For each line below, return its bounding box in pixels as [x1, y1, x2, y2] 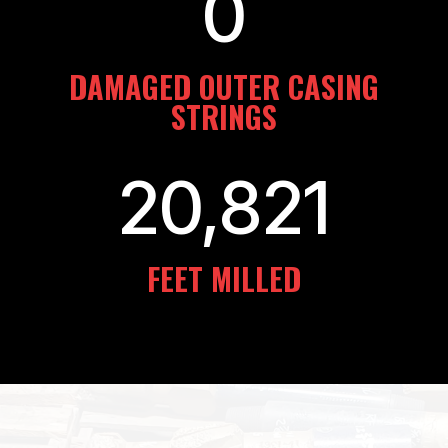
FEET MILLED [146, 255, 301, 301]
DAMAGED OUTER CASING [68, 63, 379, 109]
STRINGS [170, 93, 277, 139]
